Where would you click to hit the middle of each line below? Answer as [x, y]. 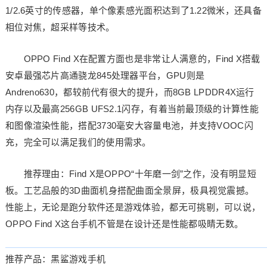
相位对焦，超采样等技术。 [60, 27]
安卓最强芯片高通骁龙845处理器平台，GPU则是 [105, 75]
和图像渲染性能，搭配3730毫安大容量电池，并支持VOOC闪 [129, 125]
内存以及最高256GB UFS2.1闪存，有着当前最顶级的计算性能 [132, 109]
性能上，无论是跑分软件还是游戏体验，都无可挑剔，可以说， [133, 207]
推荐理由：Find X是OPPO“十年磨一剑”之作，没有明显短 [131, 174]
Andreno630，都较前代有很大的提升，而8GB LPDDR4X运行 [130, 92]
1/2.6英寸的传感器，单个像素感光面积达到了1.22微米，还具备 [133, 10]
